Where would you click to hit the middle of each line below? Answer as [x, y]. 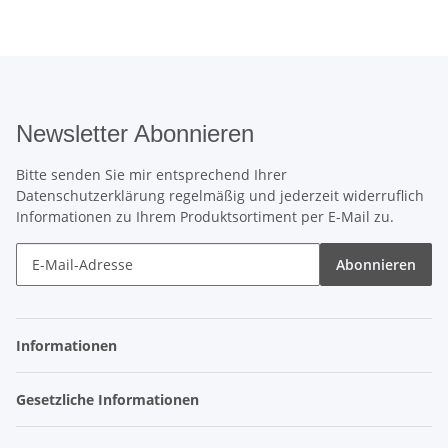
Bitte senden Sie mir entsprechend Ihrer [151, 175]
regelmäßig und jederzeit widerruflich [294, 196]
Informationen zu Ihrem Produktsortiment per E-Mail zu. [205, 217]
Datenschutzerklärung [90, 196]
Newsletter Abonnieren [135, 134]
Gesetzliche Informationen [109, 400]
